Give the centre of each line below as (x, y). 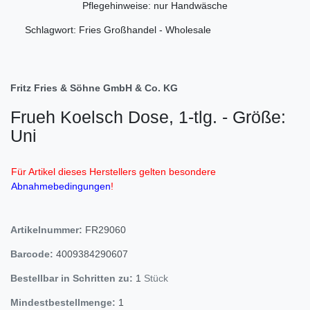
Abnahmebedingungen (61, 186)
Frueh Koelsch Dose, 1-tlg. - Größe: (148, 117)
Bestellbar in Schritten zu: (72, 278)
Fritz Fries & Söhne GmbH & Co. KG (94, 88)
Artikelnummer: (48, 229)
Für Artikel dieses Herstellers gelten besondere (113, 171)
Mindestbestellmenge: (63, 302)
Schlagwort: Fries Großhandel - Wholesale (118, 29)
